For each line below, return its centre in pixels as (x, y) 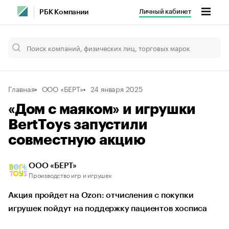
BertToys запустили (78, 125)
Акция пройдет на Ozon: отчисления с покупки (101, 195)
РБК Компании (64, 12)
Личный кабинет (165, 12)
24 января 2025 (116, 88)
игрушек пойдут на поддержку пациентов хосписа (108, 209)
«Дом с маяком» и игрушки (102, 109)
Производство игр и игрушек (70, 175)
